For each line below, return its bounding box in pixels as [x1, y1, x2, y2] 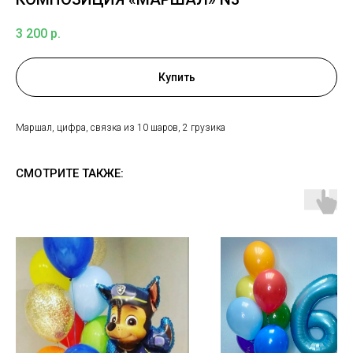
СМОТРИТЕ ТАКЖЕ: [16, 166, 124, 181]
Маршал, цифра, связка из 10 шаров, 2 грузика [16, 122, 225, 134]
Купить [158, 71, 195, 84]
